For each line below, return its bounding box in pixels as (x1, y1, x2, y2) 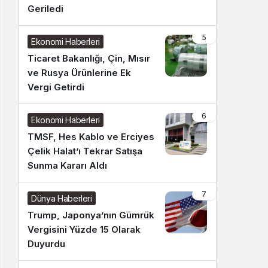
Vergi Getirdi (28, 81, 84, 93)
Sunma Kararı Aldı (28, 160, 107, 171)
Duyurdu (28, 238, 65, 249)
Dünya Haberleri (31, 193, 92, 203)
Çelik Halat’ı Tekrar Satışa (28, 145, 142, 157)
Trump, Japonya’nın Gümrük (28, 209, 154, 221)
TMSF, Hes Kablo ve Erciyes (28, 131, 154, 142)
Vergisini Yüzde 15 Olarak (28, 224, 141, 235)
